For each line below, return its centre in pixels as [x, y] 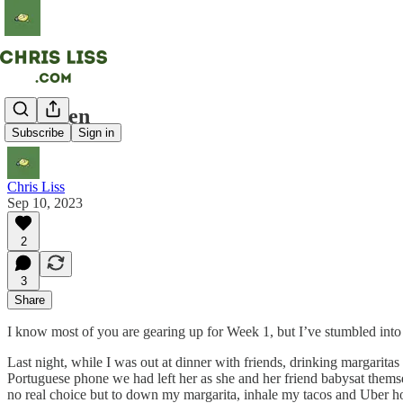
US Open [49, 116]
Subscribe [38, 133]
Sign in [96, 133]
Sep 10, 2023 [45, 202]
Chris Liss [36, 186]
